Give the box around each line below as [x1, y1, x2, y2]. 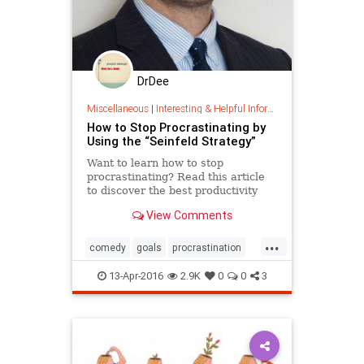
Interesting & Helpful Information [155, 102, 267, 115]
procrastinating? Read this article [86, 171, 265, 184]
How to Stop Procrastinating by [86, 119, 266, 136]
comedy [89, 241, 126, 254]
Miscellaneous [86, 102, 149, 115]
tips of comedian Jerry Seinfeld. [86, 198, 254, 211]
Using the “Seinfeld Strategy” [86, 133, 256, 149]
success [89, 267, 129, 280]
